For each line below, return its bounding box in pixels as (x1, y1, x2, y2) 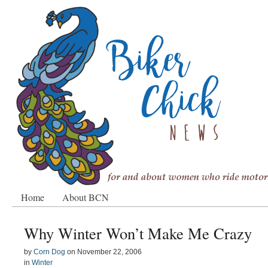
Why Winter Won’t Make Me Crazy (24, 223, 252, 243)
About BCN (62, 191, 109, 203)
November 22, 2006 (77, 248, 142, 256)
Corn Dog (33, 248, 65, 256)
